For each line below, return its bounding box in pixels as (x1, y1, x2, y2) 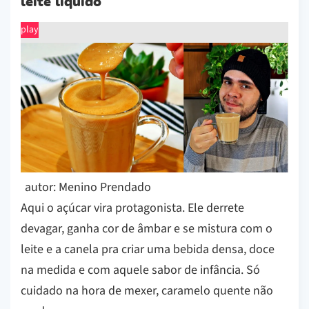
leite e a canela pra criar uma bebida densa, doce (21, 241, 275, 259)
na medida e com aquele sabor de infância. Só (21, 261, 260, 279)
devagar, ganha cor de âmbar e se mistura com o (21, 220, 272, 238)
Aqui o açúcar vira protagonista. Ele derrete (21, 199, 244, 217)
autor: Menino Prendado (25, 179, 151, 197)
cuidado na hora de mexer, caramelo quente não (21, 282, 273, 300)
